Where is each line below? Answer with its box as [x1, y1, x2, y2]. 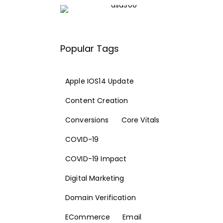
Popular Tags [60, 42, 119, 55]
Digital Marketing [65, 173, 124, 184]
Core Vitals [121, 115, 160, 125]
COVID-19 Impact [65, 154, 127, 164]
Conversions [65, 115, 109, 125]
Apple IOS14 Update [65, 76, 134, 87]
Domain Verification [65, 193, 136, 203]
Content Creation [65, 96, 128, 106]
